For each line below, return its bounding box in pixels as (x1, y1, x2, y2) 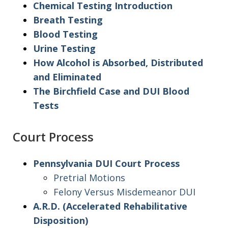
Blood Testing (33, 27, 98, 40)
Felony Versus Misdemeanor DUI (53, 185, 195, 198)
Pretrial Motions (53, 171, 125, 184)
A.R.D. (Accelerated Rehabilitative (33, 199, 187, 212)
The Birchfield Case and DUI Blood (33, 84, 189, 97)
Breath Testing (33, 13, 103, 26)
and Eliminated (33, 70, 101, 83)
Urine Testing (33, 42, 96, 54)
